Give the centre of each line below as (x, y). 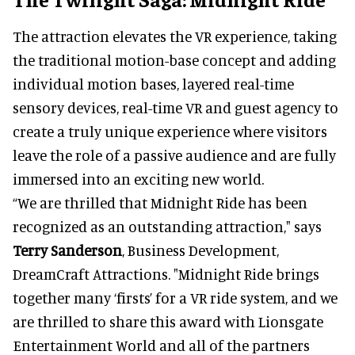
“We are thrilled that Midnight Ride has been (160, 203)
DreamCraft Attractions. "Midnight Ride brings (166, 274)
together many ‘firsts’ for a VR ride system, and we (175, 298)
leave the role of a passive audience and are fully (174, 155)
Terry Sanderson (67, 250)
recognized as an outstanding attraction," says (167, 227)
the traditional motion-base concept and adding (174, 60)
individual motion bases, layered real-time (153, 84)
